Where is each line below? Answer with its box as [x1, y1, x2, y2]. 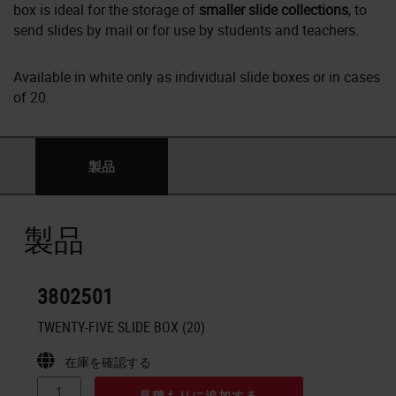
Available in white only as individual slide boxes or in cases [13, 66, 380, 87]
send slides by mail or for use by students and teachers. [13, 19, 359, 40]
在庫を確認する [65, 353, 151, 370]
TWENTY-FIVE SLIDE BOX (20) [37, 316, 205, 337]
